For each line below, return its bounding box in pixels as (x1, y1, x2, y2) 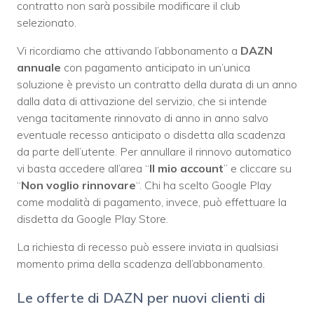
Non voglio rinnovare (21, 178, 136, 193)
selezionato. (17, 15, 76, 30)
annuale (17, 60, 61, 75)
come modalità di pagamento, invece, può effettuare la (17, 195, 287, 210)
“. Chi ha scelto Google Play (136, 178, 271, 193)
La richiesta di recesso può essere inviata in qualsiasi (17, 240, 278, 254)
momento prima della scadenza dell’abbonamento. (17, 257, 265, 271)
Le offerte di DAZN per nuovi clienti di (17, 289, 266, 307)
